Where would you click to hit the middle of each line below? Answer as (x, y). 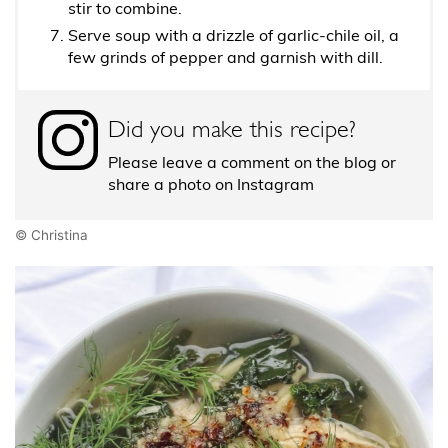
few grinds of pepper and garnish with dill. (225, 59)
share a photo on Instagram (211, 186)
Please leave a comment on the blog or (252, 164)
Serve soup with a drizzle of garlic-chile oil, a (233, 37)
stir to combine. (125, 10)
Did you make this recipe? (232, 126)
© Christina (51, 235)
